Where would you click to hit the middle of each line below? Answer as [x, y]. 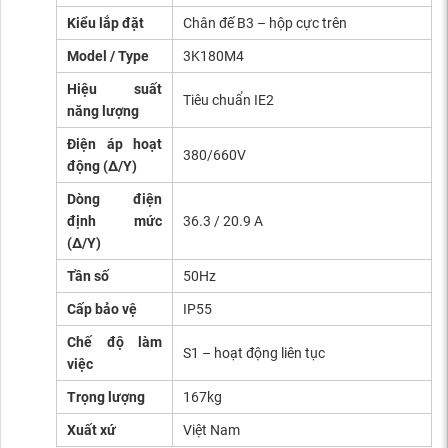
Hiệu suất [114, 89]
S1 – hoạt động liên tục [254, 353]
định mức [114, 221]
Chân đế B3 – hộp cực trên [265, 23]
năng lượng [103, 111]
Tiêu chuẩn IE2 [228, 100]
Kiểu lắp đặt [105, 23]
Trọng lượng [106, 397]
